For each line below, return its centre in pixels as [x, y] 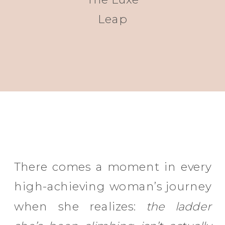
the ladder [178, 206]
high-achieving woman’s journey [113, 187]
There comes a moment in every [113, 167]
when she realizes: [80, 206]
